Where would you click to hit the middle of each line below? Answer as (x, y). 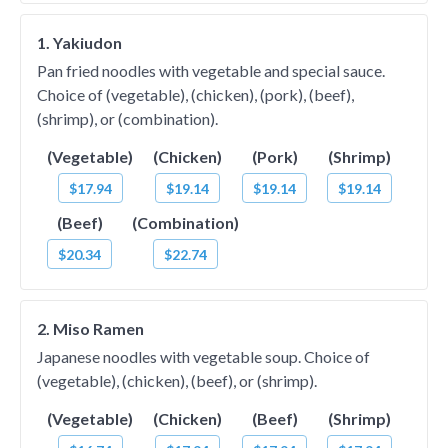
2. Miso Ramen (90, 328)
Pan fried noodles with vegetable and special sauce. (211, 70)
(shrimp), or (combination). (127, 118)
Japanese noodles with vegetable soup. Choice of (203, 356)
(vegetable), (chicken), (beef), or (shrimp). (177, 380)
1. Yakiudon (79, 42)
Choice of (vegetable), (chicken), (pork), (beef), (195, 94)
